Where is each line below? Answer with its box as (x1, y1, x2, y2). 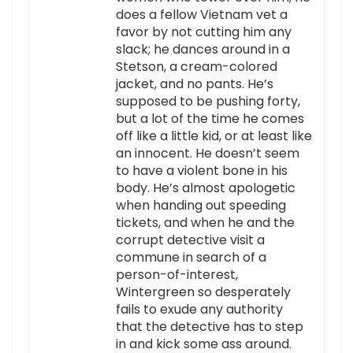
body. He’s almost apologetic (116, 179, 295, 198)
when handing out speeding (116, 196, 286, 215)
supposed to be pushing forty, (116, 92, 300, 111)
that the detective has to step (116, 318, 303, 336)
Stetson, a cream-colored (116, 58, 277, 76)
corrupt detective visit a (116, 231, 265, 250)
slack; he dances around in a (116, 40, 290, 59)
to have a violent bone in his (116, 162, 288, 180)
